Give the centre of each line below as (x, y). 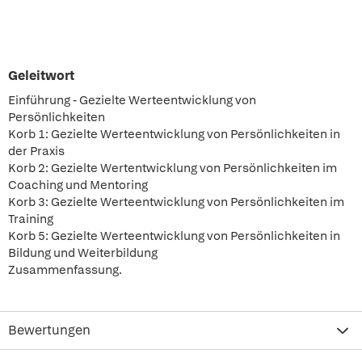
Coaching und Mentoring (78, 185)
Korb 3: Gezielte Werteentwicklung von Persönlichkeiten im (176, 202)
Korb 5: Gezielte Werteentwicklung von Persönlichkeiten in (174, 236)
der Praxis (36, 151)
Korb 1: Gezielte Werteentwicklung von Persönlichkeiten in (174, 134)
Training (31, 219)
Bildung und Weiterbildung (83, 253)
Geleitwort (41, 76)
